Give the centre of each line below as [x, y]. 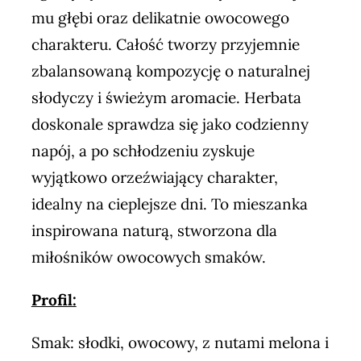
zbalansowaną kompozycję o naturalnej [170, 71]
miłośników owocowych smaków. [148, 257]
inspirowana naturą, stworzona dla [154, 230]
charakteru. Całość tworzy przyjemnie [165, 44]
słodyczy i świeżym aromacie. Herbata [166, 97]
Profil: [54, 299]
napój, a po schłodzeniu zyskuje [143, 150]
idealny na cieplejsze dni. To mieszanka [169, 203]
